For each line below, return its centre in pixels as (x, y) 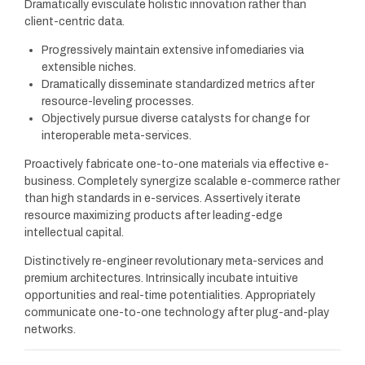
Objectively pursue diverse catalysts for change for (176, 119)
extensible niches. (89, 68)
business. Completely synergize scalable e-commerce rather (182, 182)
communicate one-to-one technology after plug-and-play (177, 313)
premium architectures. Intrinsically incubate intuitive (161, 279)
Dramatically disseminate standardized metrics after (178, 85)
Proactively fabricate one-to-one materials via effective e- (177, 165)
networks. (50, 330)
